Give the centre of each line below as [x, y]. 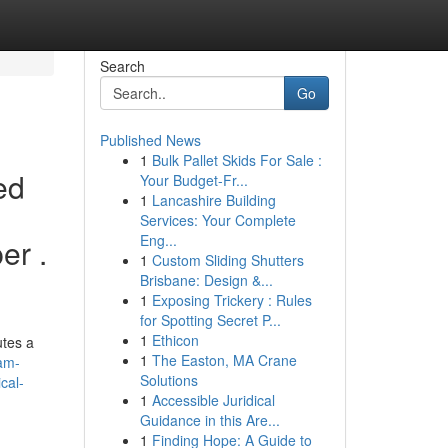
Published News [150, 140]
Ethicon [175, 340]
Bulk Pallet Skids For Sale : [236, 160]
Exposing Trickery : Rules [231, 300]
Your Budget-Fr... [193, 180]
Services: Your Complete [217, 220]
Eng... [158, 240]
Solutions [168, 380]
